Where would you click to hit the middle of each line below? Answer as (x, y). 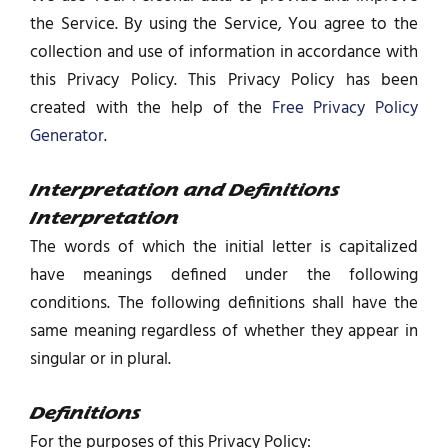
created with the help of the (151, 109)
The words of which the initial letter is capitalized (224, 248)
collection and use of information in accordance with (224, 53)
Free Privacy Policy (344, 109)
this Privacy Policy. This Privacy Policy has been (224, 81)
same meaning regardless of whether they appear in (224, 332)
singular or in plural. (100, 360)
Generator (67, 137)
